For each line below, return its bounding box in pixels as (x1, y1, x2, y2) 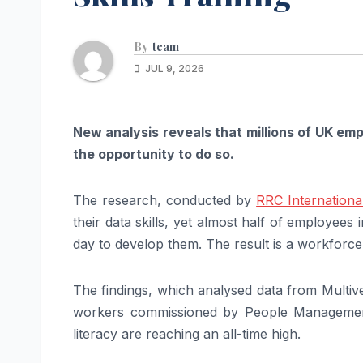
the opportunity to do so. (73, 146, 234, 163)
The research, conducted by (73, 192, 257, 209)
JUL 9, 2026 (143, 62, 204, 75)
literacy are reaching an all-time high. (73, 326, 301, 343)
